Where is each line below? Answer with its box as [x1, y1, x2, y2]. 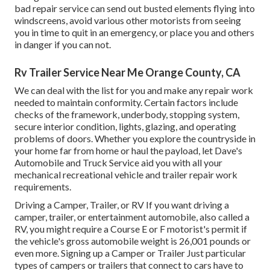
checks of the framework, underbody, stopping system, [14, 108, 239, 121]
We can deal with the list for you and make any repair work [14, 84, 253, 96]
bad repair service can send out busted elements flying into [14, 2, 255, 14]
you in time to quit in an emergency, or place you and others [14, 27, 254, 39]
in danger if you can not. [14, 39, 111, 51]
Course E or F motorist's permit [110, 223, 239, 235]
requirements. [14, 181, 71, 193]
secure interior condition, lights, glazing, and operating [14, 121, 236, 133]
